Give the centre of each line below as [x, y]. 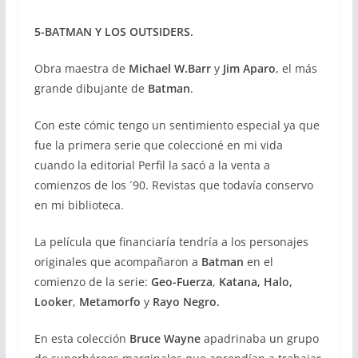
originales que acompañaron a [116, 261]
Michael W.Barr [169, 68]
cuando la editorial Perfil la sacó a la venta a [152, 165]
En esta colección [82, 338]
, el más [296, 68]
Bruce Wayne [165, 338]
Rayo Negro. [184, 301]
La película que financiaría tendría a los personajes [171, 241]
